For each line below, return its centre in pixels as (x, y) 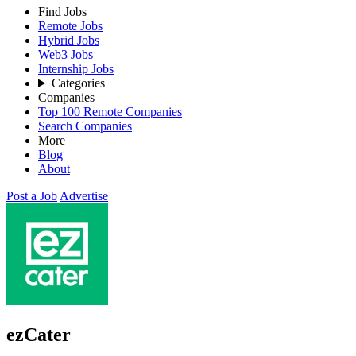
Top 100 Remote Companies (110, 112)
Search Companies (85, 126)
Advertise (84, 196)
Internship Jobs (76, 69)
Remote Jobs (70, 26)
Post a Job (32, 196)
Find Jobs (62, 12)
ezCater (39, 334)
